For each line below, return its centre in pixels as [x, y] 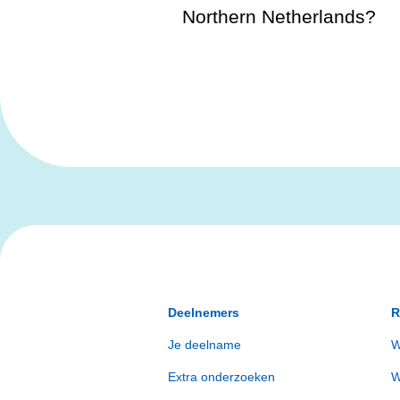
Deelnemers [203, 312]
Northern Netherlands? [279, 17]
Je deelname [204, 345]
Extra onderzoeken [221, 377]
